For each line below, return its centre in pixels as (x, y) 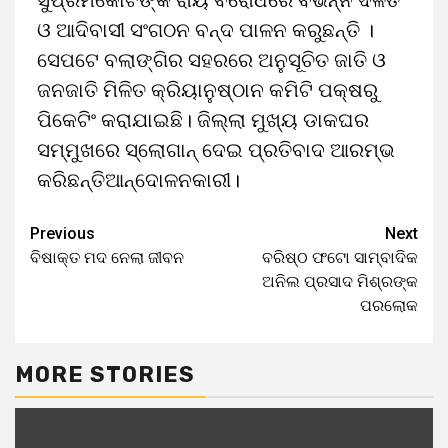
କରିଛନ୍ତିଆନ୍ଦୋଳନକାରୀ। (138, 180)
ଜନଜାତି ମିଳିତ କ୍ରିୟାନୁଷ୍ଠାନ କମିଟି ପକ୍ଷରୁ (207, 90)
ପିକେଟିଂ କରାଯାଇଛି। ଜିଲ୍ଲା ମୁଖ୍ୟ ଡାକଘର (203, 120)
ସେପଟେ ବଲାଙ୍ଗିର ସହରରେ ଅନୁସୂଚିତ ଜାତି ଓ (211, 60)
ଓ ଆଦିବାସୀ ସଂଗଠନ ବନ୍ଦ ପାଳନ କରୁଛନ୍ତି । (205, 30)
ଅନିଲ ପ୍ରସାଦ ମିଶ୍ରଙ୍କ (340, 281)
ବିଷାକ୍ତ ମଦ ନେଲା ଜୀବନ (107, 257)
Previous (62, 233)
